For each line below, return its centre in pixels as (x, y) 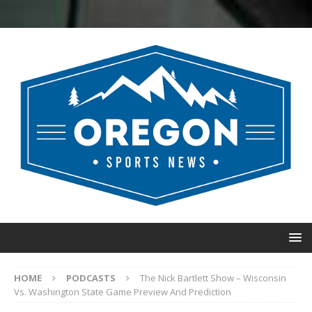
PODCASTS (91, 278)
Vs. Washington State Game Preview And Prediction (123, 292)
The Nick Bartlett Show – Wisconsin (213, 278)
